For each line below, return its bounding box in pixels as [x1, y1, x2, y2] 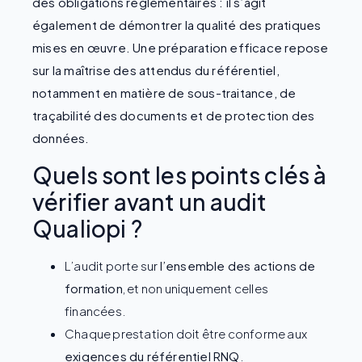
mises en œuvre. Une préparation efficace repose [32, 40, 329, 56]
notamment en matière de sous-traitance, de [32, 85, 297, 101]
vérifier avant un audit [32, 187, 267, 216]
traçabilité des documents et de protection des [32, 107, 315, 124]
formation [65, 280, 123, 296]
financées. [65, 302, 126, 318]
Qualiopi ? [32, 213, 142, 242]
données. [32, 130, 90, 146]
